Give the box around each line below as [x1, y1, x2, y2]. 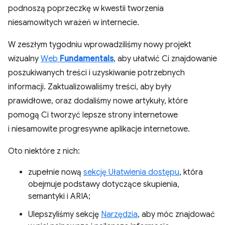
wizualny [8, 54, 41, 64]
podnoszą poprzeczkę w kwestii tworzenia [8, 4, 164, 14]
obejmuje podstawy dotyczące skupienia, [28, 179, 179, 189]
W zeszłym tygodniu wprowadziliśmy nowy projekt [8, 40, 191, 50]
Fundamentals [60, 54, 114, 64]
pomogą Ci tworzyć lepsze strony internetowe [8, 110, 178, 120]
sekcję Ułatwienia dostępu [83, 167, 179, 177]
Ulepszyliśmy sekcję [28, 209, 101, 219]
